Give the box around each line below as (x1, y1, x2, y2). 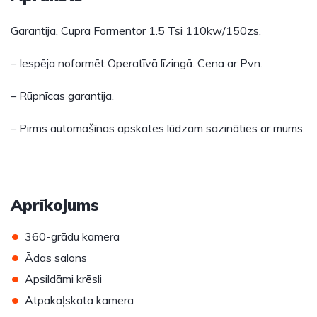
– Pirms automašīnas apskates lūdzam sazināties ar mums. (11, 121, 305, 135)
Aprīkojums (11, 195, 99, 215)
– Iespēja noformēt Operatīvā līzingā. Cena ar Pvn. (11, 56, 263, 70)
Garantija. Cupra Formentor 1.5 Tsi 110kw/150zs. (11, 23, 261, 38)
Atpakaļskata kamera (25, 293, 134, 307)
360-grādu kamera (25, 229, 120, 243)
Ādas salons (25, 250, 87, 265)
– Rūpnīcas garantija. (11, 88, 114, 103)
